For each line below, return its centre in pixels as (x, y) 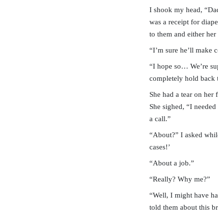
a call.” (160, 119)
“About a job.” (172, 163)
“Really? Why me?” (180, 179)
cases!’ (160, 147)
